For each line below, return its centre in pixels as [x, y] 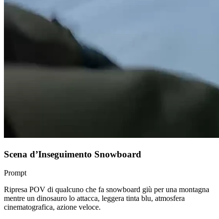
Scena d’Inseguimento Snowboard [73, 154]
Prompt [15, 173]
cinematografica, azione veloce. [52, 207]
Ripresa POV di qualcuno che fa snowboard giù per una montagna [107, 190]
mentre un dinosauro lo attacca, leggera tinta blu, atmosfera [94, 198]
